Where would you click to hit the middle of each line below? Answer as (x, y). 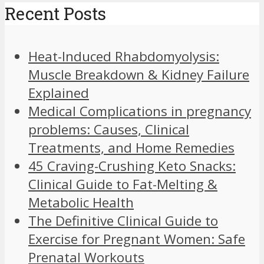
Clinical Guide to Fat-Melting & (123, 184)
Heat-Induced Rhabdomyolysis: (124, 56)
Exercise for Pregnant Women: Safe (137, 239)
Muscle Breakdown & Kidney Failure (139, 74)
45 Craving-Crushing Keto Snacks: (132, 166)
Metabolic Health (81, 202)
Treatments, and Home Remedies (131, 147)
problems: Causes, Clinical (109, 129)
